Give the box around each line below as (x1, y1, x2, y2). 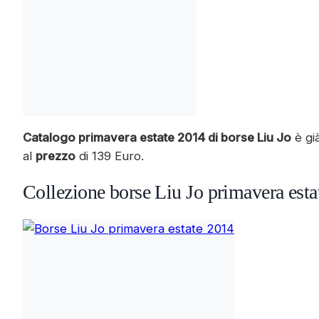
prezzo (36, 149, 75, 164)
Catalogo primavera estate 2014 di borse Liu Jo (23, 130, 291, 145)
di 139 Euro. (75, 149, 144, 164)
